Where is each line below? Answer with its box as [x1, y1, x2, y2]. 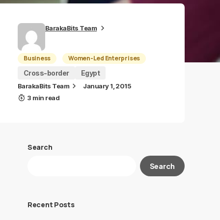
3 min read [27, 94, 60, 102]
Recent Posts [27, 200, 75, 209]
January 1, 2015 [83, 82, 132, 90]
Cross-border [24, 69, 69, 77]
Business [24, 54, 51, 62]
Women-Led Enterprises [68, 54, 140, 62]
